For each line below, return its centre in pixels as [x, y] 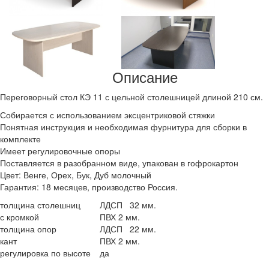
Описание [145, 77]
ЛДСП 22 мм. [128, 229]
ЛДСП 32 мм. [128, 205]
